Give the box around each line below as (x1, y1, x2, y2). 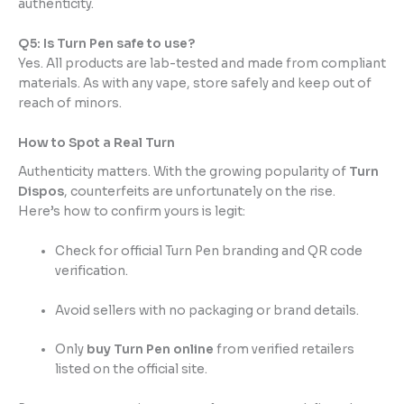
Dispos (18, 183, 64, 199)
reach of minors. (18, 96, 122, 112)
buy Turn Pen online (87, 342, 215, 358)
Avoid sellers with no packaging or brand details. (55, 302, 360, 318)
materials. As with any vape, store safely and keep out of (18, 76, 372, 92)
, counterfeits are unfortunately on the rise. (64, 183, 335, 199)
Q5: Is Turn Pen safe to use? (18, 36, 195, 52)
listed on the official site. (55, 362, 208, 378)
